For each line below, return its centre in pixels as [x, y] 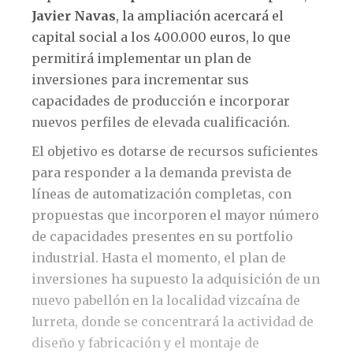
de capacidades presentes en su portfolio [162, 237]
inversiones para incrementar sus [140, 80]
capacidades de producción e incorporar [161, 101]
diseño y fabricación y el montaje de [145, 343]
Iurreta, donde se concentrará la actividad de [173, 322]
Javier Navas [74, 16]
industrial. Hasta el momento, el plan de [159, 258]
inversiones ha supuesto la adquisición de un [176, 279]
